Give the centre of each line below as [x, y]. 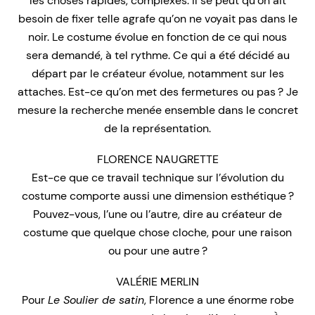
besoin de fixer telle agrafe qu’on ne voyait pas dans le [157, 18]
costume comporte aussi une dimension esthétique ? [157, 195]
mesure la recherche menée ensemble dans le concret [157, 110]
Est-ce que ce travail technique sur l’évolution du [157, 177]
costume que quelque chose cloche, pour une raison [157, 232]
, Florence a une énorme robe [219, 300]
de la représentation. [157, 128]
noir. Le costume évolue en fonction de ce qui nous [157, 37]
